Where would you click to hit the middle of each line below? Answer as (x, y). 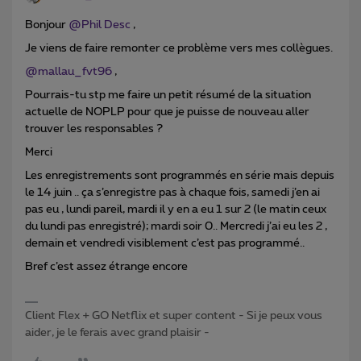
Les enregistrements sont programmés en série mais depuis (180, 175)
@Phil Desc (100, 25)
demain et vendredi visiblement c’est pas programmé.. (166, 243)
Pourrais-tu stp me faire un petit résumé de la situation (168, 95)
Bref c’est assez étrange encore (106, 266)
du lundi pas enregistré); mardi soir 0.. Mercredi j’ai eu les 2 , (176, 226)
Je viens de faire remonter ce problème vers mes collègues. (180, 48)
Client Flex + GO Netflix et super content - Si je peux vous (174, 315)
